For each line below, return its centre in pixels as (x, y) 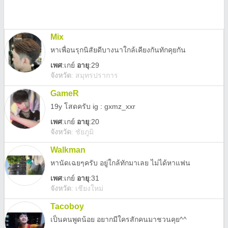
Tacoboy (67, 206)
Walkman (68, 150)
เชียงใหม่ (89, 188)
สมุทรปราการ (97, 75)
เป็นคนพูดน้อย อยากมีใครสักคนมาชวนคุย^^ (119, 219)
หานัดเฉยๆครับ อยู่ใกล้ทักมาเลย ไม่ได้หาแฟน (120, 163)
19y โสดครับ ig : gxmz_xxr (93, 106)
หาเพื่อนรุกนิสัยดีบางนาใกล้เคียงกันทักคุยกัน (118, 50)
